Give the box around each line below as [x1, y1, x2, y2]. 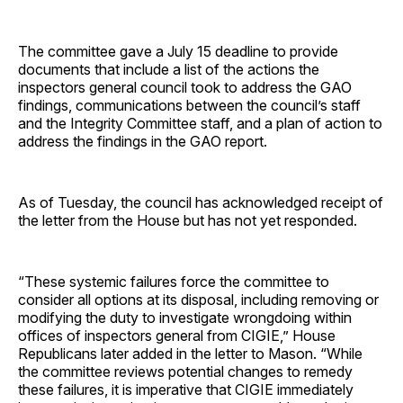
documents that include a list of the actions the [18, 59, 319, 78]
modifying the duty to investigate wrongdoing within [18, 308, 352, 327]
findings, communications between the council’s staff [18, 95, 361, 114]
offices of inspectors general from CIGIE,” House [18, 326, 336, 345]
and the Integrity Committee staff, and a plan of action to [18, 113, 382, 132]
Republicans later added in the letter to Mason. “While [18, 344, 363, 363]
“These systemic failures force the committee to [18, 272, 329, 291]
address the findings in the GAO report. [18, 131, 267, 150]
